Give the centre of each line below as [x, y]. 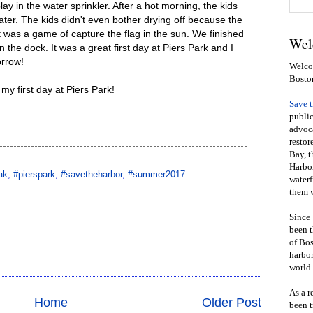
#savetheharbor [92, 174]
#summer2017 [156, 174]
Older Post [232, 303]
